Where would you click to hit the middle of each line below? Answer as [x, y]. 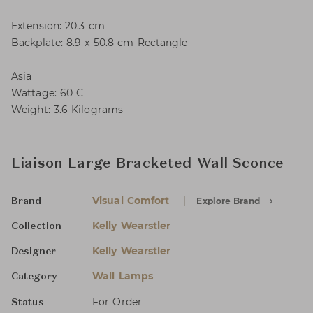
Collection [36, 226]
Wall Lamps [123, 276]
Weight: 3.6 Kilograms [67, 110]
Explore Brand [228, 201]
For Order [117, 302]
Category [34, 277]
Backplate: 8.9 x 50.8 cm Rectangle [100, 43]
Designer [34, 252]
